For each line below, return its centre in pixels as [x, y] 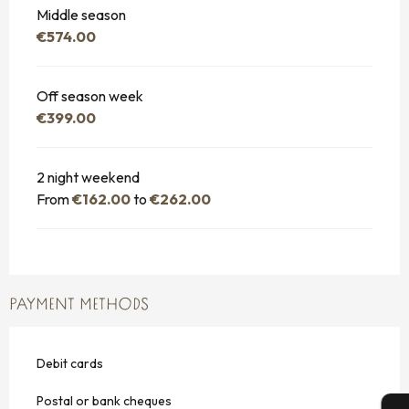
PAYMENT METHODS [79, 305]
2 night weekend [88, 177]
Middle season [81, 14]
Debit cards [70, 363]
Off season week [90, 95]
